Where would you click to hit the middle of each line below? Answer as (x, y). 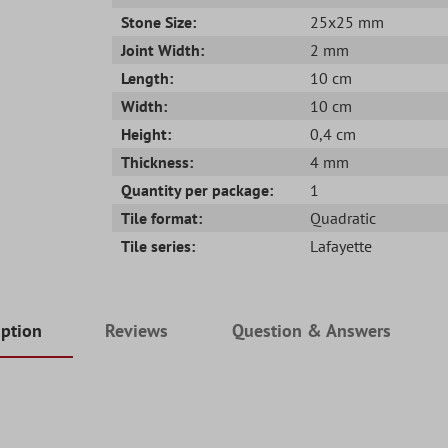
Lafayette (340, 245)
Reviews (137, 331)
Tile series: (158, 245)
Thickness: (157, 161)
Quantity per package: (197, 189)
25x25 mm (346, 21)
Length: (147, 77)
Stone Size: (159, 21)
